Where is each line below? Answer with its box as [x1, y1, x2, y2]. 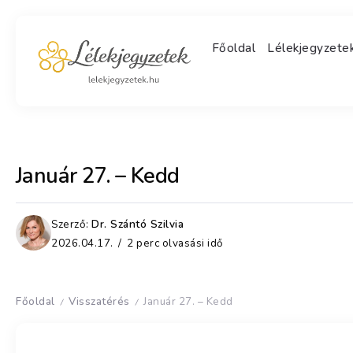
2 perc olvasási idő [124, 235, 224, 251]
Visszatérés [69, 293, 130, 309]
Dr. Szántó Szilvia [91, 216, 184, 232]
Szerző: [51, 216, 89, 232]
